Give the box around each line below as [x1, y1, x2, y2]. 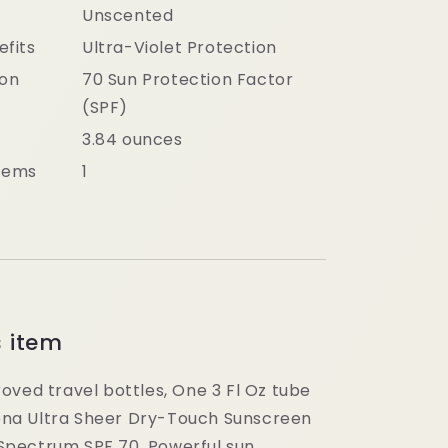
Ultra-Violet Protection [82, 35, 277, 59]
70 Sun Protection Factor [82, 67, 294, 91]
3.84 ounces [82, 127, 183, 151]
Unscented [82, 3, 174, 27]
